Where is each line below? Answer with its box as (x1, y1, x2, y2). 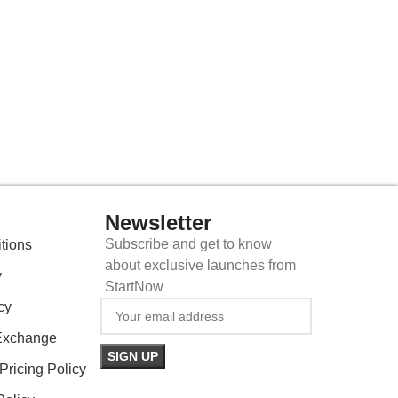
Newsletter (104, 210, 211, 235)
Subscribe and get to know (104, 235, 272, 251)
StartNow (104, 278, 163, 294)
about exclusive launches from (104, 257, 296, 273)
